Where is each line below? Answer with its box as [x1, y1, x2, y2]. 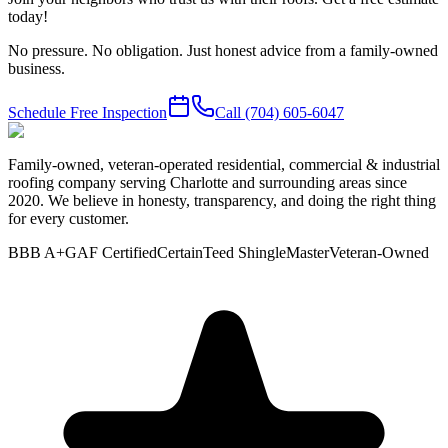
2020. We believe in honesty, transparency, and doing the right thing [8, 192, 436, 210]
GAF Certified [65, 244, 157, 262]
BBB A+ [8, 244, 65, 262]
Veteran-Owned [329, 244, 429, 262]
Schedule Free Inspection [8, 104, 167, 122]
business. [8, 60, 65, 78]
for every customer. [8, 210, 129, 228]
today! [8, 8, 48, 26]
